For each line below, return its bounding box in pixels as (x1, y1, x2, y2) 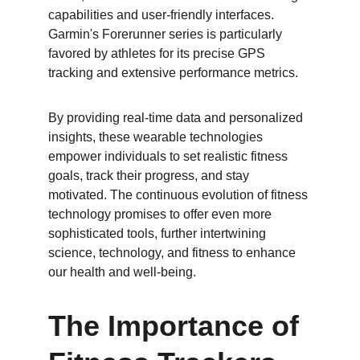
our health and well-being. (48, 265, 196, 279)
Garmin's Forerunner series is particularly (48, 27, 285, 41)
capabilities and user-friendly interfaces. (48, 8, 277, 22)
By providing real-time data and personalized (48, 111, 306, 125)
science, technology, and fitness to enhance (48, 246, 299, 260)
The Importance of (48, 309, 307, 342)
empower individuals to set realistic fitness (48, 149, 291, 163)
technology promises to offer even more (48, 207, 275, 221)
